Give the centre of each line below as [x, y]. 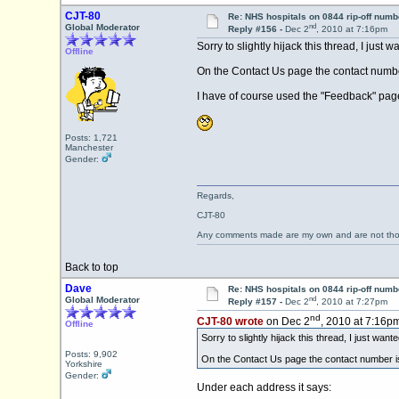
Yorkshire [83, 364]
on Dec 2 [286, 322]
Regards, [215, 195]
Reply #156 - [256, 29]
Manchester [89, 147]
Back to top [91, 267]
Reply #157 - [256, 302]
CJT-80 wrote [230, 322]
